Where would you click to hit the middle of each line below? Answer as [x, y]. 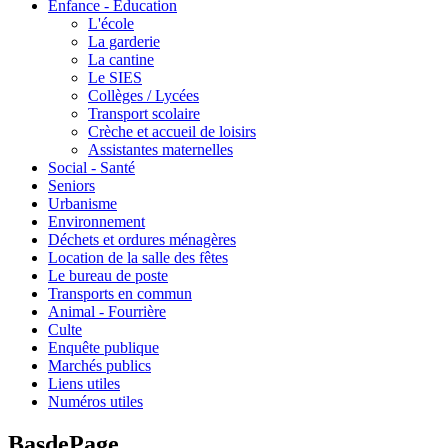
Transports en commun [120, 294]
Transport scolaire [144, 114]
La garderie [124, 42]
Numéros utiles [95, 402]
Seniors [71, 186]
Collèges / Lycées [143, 96]
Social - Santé [91, 168]
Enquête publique [103, 348]
